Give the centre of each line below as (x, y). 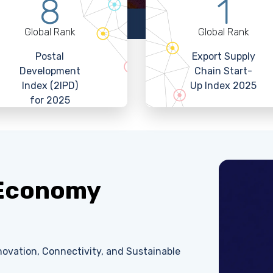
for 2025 (50, 100)
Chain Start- (223, 71)
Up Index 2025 (223, 86)
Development (50, 71)
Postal (50, 56)
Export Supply (223, 56)
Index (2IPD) (50, 86)
